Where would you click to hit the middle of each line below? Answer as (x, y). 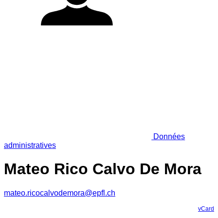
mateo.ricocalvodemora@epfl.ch (60, 193)
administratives (30, 145)
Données (168, 136)
